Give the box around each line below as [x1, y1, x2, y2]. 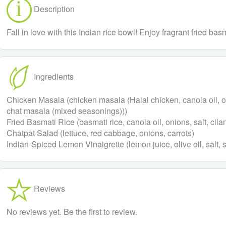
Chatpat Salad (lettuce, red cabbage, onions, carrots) [6, 127, 194, 139]
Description [31, 3, 75, 15]
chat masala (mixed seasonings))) [6, 105, 127, 117]
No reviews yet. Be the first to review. [6, 206, 137, 218]
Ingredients [31, 71, 74, 83]
